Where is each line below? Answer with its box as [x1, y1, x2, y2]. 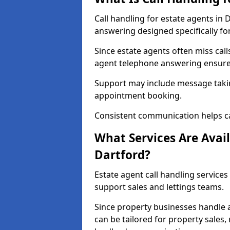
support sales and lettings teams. [94, 181, 224, 193]
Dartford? [94, 147, 150, 163]
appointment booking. [94, 90, 182, 101]
